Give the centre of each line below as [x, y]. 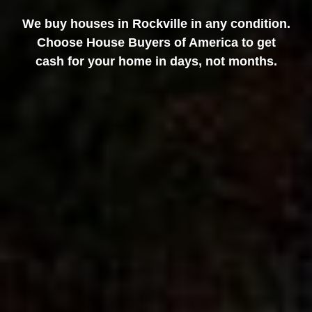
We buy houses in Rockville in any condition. [156, 23]
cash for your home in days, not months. [156, 61]
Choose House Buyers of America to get [156, 42]
